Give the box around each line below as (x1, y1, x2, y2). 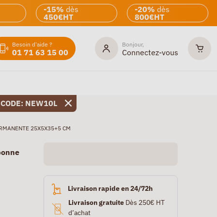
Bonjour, (122, 40, 144, 48)
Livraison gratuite (68, 198, 124, 207)
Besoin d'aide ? (12, 40, 52, 48)
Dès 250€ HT (124, 198, 165, 207)
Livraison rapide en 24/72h (68, 184, 153, 193)
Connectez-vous (122, 47, 178, 57)
